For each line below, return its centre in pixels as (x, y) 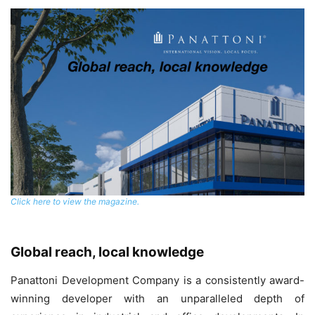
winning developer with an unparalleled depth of (157, 299)
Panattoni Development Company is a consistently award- (157, 281)
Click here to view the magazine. (75, 202)
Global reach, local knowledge (107, 252)
